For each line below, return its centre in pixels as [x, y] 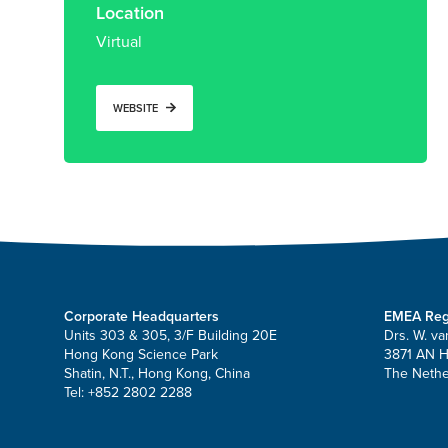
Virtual [119, 42]
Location [130, 13]
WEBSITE [135, 108]
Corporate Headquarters [141, 316]
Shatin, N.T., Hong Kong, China [157, 373]
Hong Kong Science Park [141, 354]
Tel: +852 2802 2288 [128, 392]
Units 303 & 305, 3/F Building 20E [170, 335]
